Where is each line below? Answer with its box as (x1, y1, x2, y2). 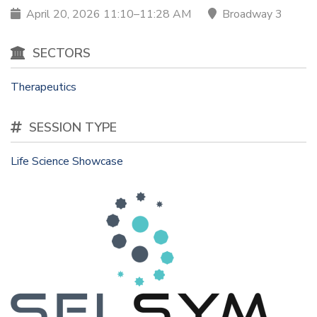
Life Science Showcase (11, 154, 123, 170)
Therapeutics (11, 79, 76, 96)
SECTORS (33, 45, 91, 62)
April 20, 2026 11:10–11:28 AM (26, 6, 191, 23)
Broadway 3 (219, 6, 282, 23)
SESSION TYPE (29, 119, 117, 137)
